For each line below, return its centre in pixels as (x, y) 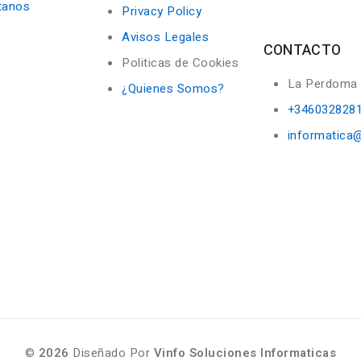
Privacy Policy (162, 11)
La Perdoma (322, 84)
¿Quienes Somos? (173, 89)
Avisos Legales (166, 37)
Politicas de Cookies (180, 63)
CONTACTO (302, 51)
